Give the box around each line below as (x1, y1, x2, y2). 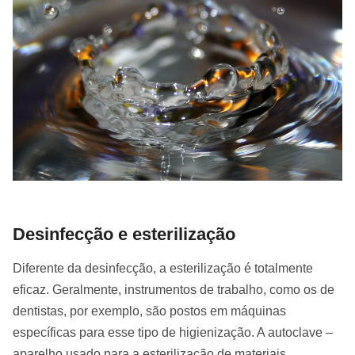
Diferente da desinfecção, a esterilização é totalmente (13, 261, 313, 275)
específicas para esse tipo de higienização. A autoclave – (13, 325, 333, 339)
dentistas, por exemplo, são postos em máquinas (13, 303, 286, 318)
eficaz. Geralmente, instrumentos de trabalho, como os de (13, 282, 334, 296)
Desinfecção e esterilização (13, 223, 235, 244)
